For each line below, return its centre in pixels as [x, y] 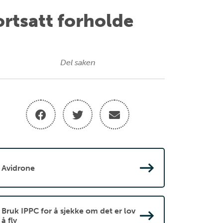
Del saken [78, 62]
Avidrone [18, 168]
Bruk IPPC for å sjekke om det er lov [68, 211]
